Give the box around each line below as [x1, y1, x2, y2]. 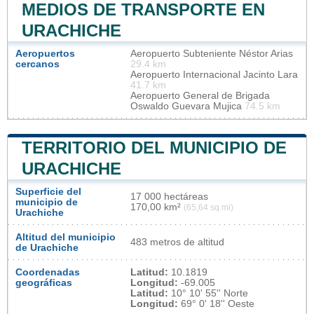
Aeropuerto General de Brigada [130, 90, 270, 101]
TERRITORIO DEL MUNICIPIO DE [22, 137, 287, 157]
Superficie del [15, 186, 81, 197]
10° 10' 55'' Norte [168, 287, 248, 299]
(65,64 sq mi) [184, 203, 233, 212]
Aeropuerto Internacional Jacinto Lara [130, 69, 298, 80]
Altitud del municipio [15, 231, 116, 243]
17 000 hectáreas [130, 191, 208, 202]
